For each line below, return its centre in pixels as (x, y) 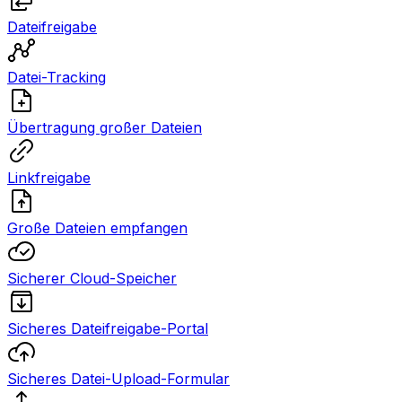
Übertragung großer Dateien (105, 127)
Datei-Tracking (57, 77)
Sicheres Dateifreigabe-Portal (108, 328)
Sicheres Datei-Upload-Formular (118, 379)
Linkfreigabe (49, 178)
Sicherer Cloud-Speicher (92, 278)
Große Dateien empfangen (97, 228)
